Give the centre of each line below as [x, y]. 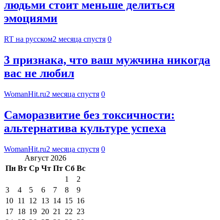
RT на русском [28, 39]
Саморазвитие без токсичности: [89, 115]
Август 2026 [45, 158]
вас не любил [39, 73]
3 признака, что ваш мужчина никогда [107, 60]
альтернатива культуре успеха [85, 128]
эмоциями [31, 18]
